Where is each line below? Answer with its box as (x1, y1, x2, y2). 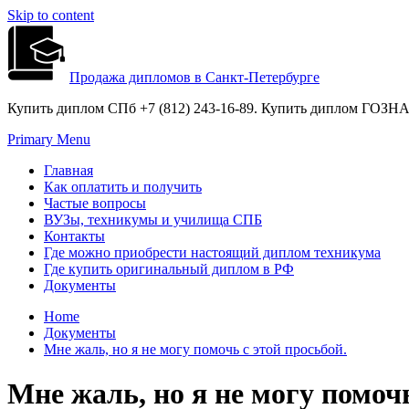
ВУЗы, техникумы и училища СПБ (44, 212, 262, 227)
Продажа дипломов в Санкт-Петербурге (69, 69, 320, 85)
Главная (44, 163, 93, 178)
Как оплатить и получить (44, 179, 202, 194)
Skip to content (7, 7, 94, 23)
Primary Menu (7, 131, 90, 147)
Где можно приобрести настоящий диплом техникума (44, 245, 381, 260)
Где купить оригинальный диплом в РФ (44, 261, 294, 277)
